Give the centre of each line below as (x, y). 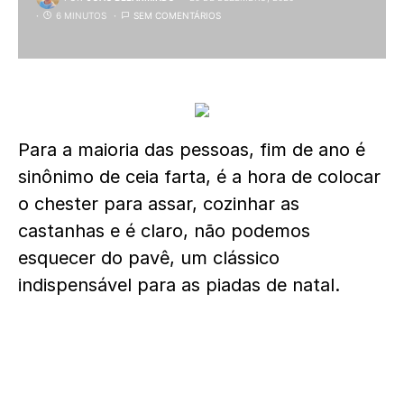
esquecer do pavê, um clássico (149, 258)
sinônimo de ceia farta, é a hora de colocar (199, 177)
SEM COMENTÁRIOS (177, 15)
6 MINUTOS (81, 15)
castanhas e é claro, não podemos (164, 231)
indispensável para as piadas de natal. (184, 285)
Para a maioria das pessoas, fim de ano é (192, 150)
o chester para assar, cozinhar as (159, 204)
